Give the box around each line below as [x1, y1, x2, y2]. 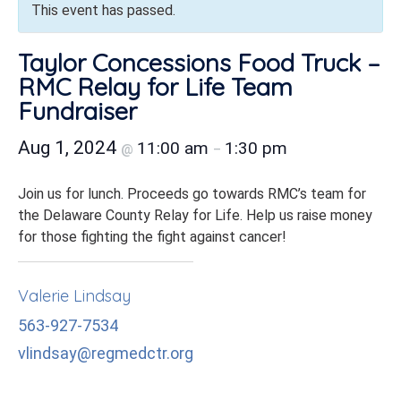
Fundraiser [18, 96, 137, 126]
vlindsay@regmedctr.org [18, 343, 193, 363]
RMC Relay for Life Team [18, 72, 293, 102]
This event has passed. [31, 2, 175, 19]
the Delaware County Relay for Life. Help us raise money [18, 207, 372, 224]
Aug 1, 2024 [18, 137, 121, 158]
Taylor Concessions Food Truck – [18, 47, 380, 78]
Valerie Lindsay [18, 285, 131, 306]
